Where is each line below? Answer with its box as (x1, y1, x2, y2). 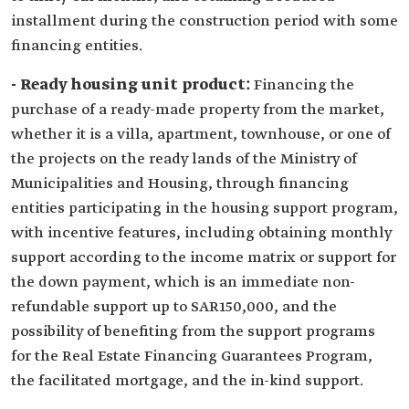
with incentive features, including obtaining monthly (11, 224, 392, 243)
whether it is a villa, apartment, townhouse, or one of (11, 125, 391, 144)
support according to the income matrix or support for (11, 248, 396, 267)
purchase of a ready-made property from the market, (11, 100, 384, 120)
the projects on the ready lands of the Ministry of (11, 150, 357, 169)
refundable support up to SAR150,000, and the (11, 298, 337, 317)
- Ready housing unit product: (11, 76, 254, 95)
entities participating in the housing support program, (11, 199, 398, 218)
